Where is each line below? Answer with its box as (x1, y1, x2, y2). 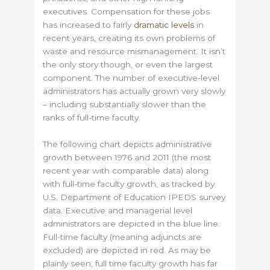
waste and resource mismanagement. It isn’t (43, 46, 226, 56)
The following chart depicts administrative (43, 139, 212, 149)
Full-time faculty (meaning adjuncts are (43, 231, 202, 242)
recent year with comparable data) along (43, 165, 209, 175)
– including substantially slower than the (43, 99, 207, 109)
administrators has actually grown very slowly (43, 86, 226, 96)
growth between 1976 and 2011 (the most (43, 152, 212, 162)
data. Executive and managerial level (43, 205, 193, 215)
